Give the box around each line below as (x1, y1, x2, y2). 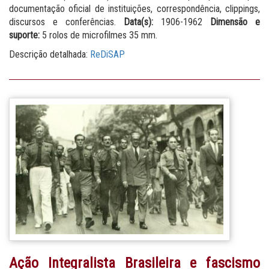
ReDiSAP (90, 48, 125, 60)
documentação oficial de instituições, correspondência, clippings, (9, 2, 260, 14)
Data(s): (124, 16, 153, 28)
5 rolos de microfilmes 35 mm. (40, 29, 157, 41)
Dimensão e (210, 16, 260, 28)
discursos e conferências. (9, 16, 124, 28)
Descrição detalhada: (9, 48, 90, 60)
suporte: (9, 29, 40, 41)
